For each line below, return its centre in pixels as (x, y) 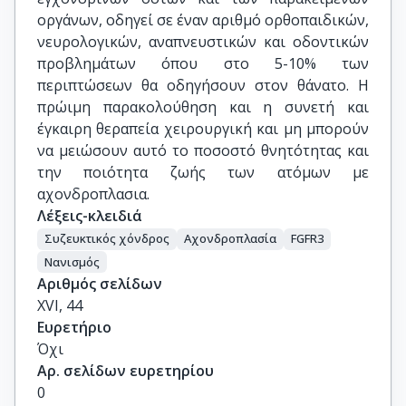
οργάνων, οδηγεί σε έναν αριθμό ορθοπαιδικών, (203, 20)
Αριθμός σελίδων (100, 284)
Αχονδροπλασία (230, 239)
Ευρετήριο (74, 328)
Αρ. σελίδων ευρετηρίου (126, 371)
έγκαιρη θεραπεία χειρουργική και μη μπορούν (203, 129)
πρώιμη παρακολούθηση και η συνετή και (203, 107)
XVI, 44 (60, 306)
